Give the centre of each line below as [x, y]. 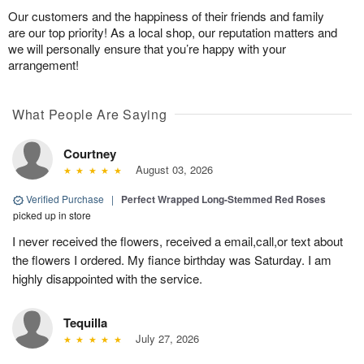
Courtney [90, 154]
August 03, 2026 [171, 170]
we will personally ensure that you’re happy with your [147, 49]
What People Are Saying [90, 115]
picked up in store [52, 215]
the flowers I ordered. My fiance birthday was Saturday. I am [172, 260]
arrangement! [43, 65]
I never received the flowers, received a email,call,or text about [178, 241]
